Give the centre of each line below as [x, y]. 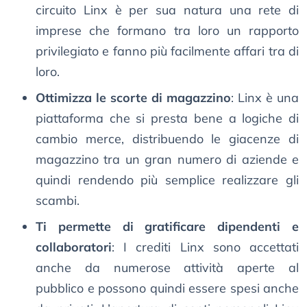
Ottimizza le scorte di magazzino [133, 98]
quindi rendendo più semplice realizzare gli [167, 180]
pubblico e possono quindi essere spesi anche [167, 288]
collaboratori [74, 247]
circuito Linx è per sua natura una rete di [167, 10]
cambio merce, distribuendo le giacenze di [167, 139]
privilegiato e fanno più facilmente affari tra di [167, 51]
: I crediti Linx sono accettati [205, 247]
